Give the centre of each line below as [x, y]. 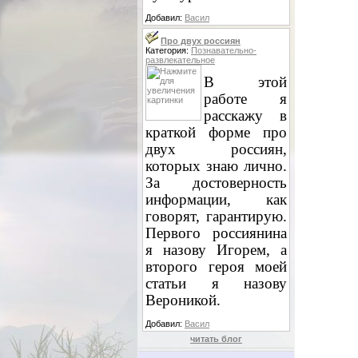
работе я [245, 98]
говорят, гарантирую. [216, 216]
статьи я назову [216, 283]
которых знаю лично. [216, 165]
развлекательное [180, 60]
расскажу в [245, 115]
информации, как [216, 199]
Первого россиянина [216, 233]
